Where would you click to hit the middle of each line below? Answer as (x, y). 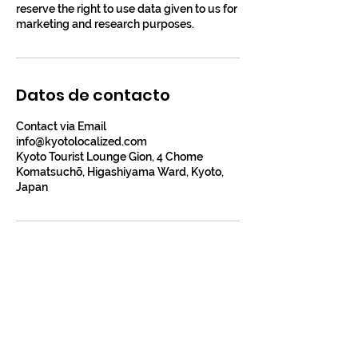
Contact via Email (61, 126)
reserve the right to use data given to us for (127, 9)
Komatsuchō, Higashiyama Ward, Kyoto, (120, 172)
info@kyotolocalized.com (82, 141)
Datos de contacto (93, 95)
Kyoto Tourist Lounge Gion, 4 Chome (109, 157)
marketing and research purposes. (105, 24)
